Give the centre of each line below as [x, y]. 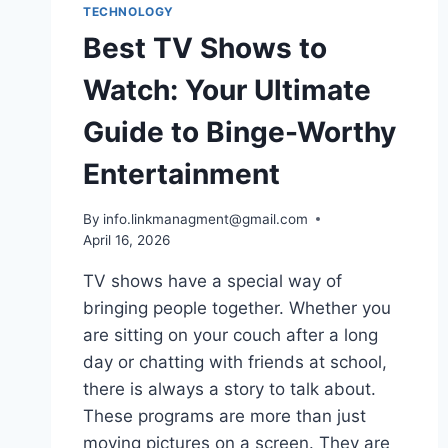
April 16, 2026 [126, 239]
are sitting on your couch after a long [230, 334]
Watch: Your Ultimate [227, 90]
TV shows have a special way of [212, 280]
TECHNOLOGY [128, 12]
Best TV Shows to [205, 48]
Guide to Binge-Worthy [239, 132]
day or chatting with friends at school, [235, 361]
